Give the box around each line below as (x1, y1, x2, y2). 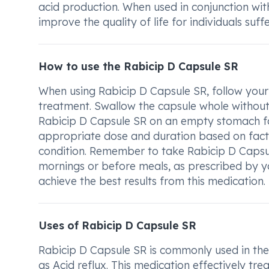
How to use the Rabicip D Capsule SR (38, 59, 238, 73)
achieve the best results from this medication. (38, 174, 265, 187)
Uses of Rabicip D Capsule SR (38, 219, 196, 232)
